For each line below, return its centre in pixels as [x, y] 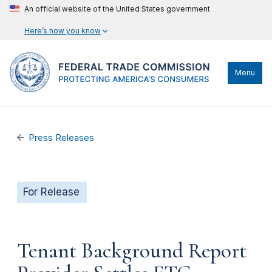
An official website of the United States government [117, 9]
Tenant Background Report [132, 250]
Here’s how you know [63, 31]
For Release [51, 192]
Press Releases [62, 138]
